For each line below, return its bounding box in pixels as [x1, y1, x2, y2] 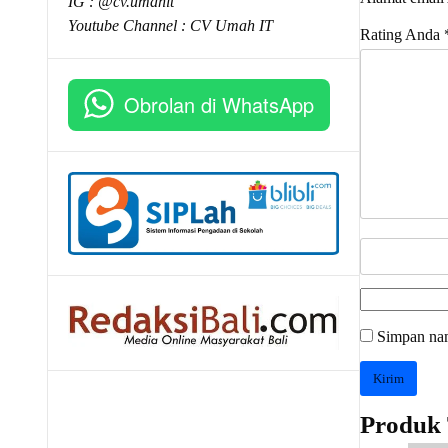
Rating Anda [359, 26, 444, 44]
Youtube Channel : [68, 17, 190, 34]
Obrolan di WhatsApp [124, 90, 314, 119]
